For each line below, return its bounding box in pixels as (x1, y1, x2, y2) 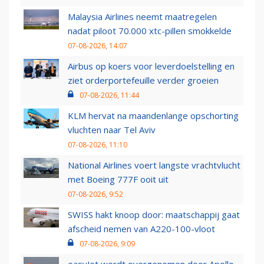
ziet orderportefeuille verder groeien (68, 74, 219, 87)
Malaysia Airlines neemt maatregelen (68, 11, 217, 23)
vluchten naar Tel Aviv (68, 124, 156, 136)
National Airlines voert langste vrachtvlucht (68, 159, 240, 171)
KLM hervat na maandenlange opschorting (68, 110, 239, 122)
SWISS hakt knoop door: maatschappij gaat (68, 209, 240, 221)
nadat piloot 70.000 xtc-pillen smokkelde (68, 25, 232, 37)
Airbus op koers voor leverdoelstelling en (68, 60, 235, 72)
